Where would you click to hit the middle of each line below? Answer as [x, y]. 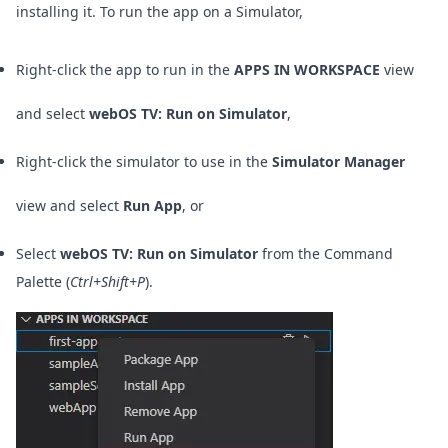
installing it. [58, 12]
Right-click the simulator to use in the [144, 162]
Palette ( [43, 282]
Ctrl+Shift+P [107, 282]
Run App [152, 206]
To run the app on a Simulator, [201, 12]
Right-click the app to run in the [125, 70]
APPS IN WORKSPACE [307, 70]
